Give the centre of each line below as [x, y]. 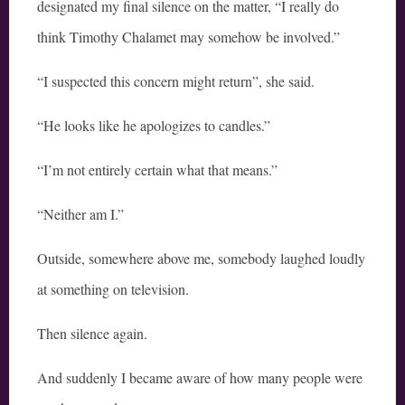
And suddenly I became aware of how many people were [200, 378]
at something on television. [113, 289]
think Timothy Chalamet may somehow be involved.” [188, 37]
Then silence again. [92, 334]
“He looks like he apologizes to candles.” [154, 126]
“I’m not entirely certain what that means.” [157, 170]
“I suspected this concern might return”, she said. [176, 81]
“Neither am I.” [80, 214]
